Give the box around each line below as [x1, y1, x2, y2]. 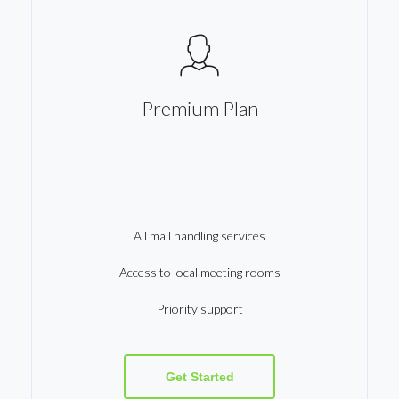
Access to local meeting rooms [118, 265, 281, 280]
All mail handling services [134, 228, 265, 243]
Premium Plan [141, 96, 258, 120]
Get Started [165, 370, 234, 384]
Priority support [156, 301, 243, 316]
